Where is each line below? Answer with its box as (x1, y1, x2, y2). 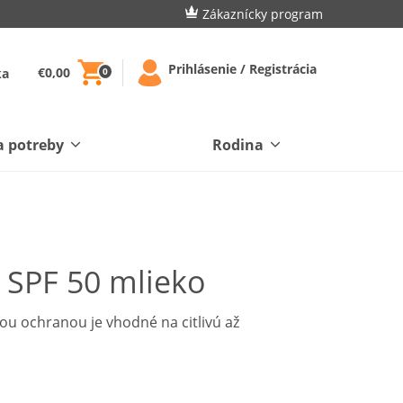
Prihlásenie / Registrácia (168, 60, 317, 77)
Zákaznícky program (202, 4, 323, 22)
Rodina (211, 134, 264, 155)
